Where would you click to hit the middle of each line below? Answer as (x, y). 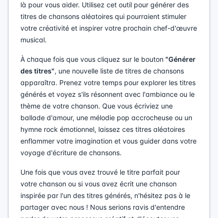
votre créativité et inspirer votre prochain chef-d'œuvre (109, 28)
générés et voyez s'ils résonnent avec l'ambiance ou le (108, 94)
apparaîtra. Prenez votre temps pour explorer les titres (108, 82)
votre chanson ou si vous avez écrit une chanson (99, 184)
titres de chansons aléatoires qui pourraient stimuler (103, 16)
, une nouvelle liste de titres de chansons (119, 71)
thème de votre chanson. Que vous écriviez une (97, 106)
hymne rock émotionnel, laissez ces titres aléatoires (103, 129)
